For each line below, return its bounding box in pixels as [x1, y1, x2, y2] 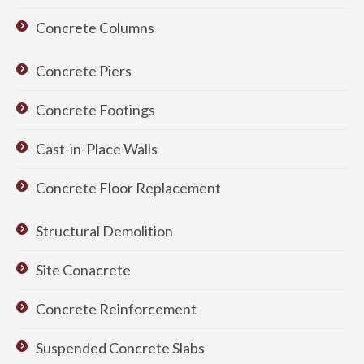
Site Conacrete [36, 260, 131, 279]
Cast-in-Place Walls [36, 139, 158, 158]
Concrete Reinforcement [36, 299, 197, 318]
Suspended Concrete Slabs [36, 338, 205, 357]
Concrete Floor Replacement [36, 178, 221, 197]
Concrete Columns [36, 18, 154, 37]
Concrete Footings [36, 100, 155, 119]
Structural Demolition [36, 221, 173, 240]
